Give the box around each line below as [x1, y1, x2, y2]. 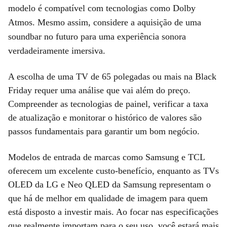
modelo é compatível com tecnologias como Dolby [8, 3, 196, 13]
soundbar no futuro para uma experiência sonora [8, 31, 186, 42]
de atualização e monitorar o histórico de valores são [8, 112, 202, 123]
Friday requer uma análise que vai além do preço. [8, 85, 191, 95]
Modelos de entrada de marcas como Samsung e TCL [8, 152, 205, 162]
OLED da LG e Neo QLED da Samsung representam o [8, 179, 211, 190]
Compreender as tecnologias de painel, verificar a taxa [8, 98, 208, 109]
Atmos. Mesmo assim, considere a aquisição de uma [8, 17, 201, 27]
